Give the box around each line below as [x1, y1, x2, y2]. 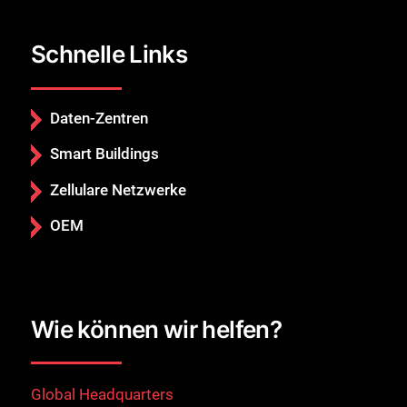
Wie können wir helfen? [31, 314, 282, 343]
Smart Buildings [50, 144, 159, 164]
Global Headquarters [31, 385, 174, 404]
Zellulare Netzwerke [50, 180, 186, 199]
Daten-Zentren [50, 108, 148, 127]
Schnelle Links [31, 40, 188, 69]
